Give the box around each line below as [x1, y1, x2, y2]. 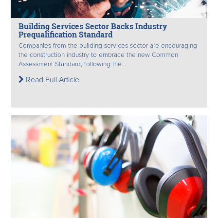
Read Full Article [24, 74, 79, 85]
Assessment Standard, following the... [18, 60, 126, 68]
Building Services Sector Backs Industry [18, 21, 167, 32]
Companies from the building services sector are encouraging [18, 41, 197, 50]
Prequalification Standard [18, 29, 112, 40]
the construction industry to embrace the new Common [18, 51, 178, 59]
